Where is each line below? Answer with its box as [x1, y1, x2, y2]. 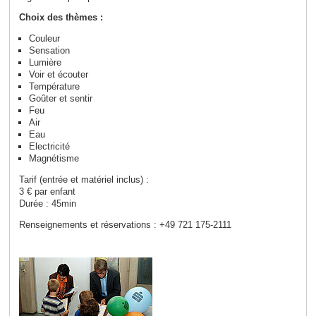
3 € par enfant [18, 186, 75, 197]
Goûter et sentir [28, 93, 92, 104]
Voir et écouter [28, 69, 88, 80]
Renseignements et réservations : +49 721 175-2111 [18, 219, 231, 230]
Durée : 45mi [18, 198, 71, 209]
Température [28, 81, 80, 92]
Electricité [28, 141, 70, 152]
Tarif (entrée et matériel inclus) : [18, 174, 149, 186]
